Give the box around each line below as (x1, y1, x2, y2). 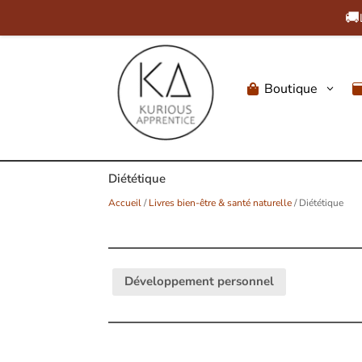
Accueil (108, 196, 142, 210)
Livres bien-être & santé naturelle (149, 196, 293, 210)
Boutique (263, 79, 318, 98)
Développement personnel (124, 273, 275, 290)
